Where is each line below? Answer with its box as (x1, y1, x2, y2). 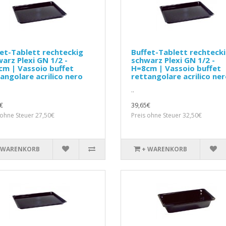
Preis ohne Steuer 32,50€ (131, 111, 202, 120)
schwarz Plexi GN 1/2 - (131, 55, 215, 66)
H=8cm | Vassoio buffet (131, 63, 221, 74)
